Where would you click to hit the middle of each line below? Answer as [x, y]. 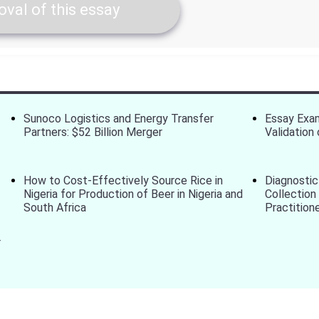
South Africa [55, 208]
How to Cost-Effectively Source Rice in [124, 181]
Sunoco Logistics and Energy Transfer [119, 119]
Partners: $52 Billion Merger [93, 132]
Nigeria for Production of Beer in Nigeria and [134, 194]
